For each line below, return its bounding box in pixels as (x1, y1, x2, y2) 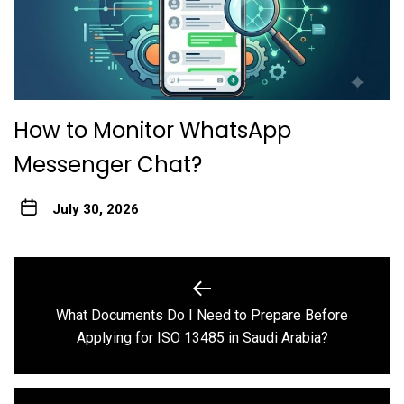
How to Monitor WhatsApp (14, 115, 291, 145)
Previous (200, 315, 258, 333)
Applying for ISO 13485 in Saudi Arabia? (76, 328, 328, 346)
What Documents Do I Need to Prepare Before (56, 306, 348, 324)
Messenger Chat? (14, 149, 202, 179)
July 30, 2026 (51, 200, 139, 217)
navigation (13, 292, 127, 323)
